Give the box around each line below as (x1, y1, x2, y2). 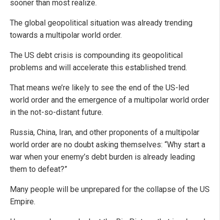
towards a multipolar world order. (10, 30, 122, 40)
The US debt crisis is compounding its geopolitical (10, 51, 183, 60)
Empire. (10, 197, 35, 207)
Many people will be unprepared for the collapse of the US (10, 185, 210, 194)
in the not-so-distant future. (10, 108, 103, 117)
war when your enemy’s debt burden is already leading (10, 152, 195, 162)
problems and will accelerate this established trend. (10, 63, 187, 73)
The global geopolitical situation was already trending (10, 18, 192, 28)
